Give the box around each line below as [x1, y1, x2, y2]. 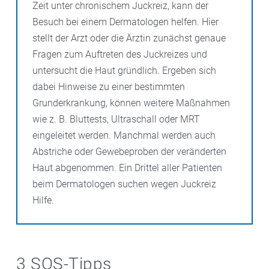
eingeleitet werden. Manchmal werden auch [32, 129, 216, 141]
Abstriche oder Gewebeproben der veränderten [32, 145, 226, 157]
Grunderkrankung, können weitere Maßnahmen [32, 97, 230, 109]
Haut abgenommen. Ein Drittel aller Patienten [32, 162, 222, 174]
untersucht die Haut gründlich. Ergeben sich [32, 64, 216, 76]
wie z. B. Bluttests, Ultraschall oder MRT [32, 113, 200, 125]
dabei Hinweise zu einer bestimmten [32, 80, 185, 92]
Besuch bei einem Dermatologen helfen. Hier [32, 16, 219, 28]
